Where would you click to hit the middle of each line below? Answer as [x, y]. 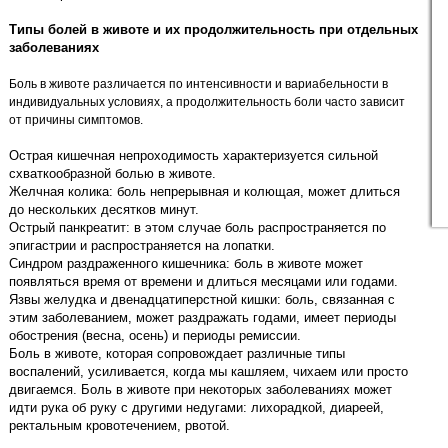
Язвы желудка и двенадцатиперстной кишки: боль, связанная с [202, 299]
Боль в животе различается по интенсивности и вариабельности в [198, 84]
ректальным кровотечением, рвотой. [119, 425]
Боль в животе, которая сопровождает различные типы [177, 353]
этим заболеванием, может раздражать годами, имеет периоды [202, 317]
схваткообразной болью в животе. [112, 173]
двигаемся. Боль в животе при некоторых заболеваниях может [200, 389]
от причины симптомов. [76, 120]
